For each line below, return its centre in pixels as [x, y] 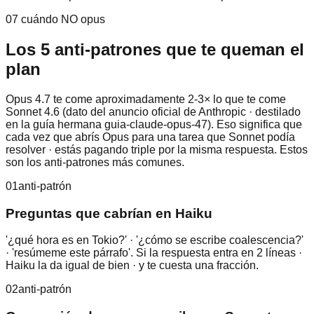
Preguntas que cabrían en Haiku [109, 213]
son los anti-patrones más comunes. [95, 162]
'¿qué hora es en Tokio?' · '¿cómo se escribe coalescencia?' [155, 240]
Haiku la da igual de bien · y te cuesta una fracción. [132, 266]
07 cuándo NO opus [55, 20]
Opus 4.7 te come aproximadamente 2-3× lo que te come [146, 99]
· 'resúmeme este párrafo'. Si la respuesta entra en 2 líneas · [154, 253]
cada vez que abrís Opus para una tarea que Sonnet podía [150, 137]
